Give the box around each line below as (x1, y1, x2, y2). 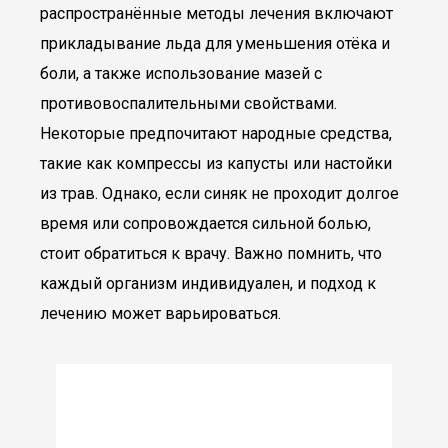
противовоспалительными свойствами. (40, 94, 337, 113)
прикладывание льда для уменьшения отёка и (40, 34, 390, 53)
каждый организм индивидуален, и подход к (40, 274, 376, 293)
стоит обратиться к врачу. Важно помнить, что (40, 244, 382, 263)
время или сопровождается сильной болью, (40, 214, 371, 233)
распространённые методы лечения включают (40, 4, 393, 23)
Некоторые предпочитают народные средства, (40, 124, 392, 143)
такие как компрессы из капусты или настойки (40, 154, 392, 173)
